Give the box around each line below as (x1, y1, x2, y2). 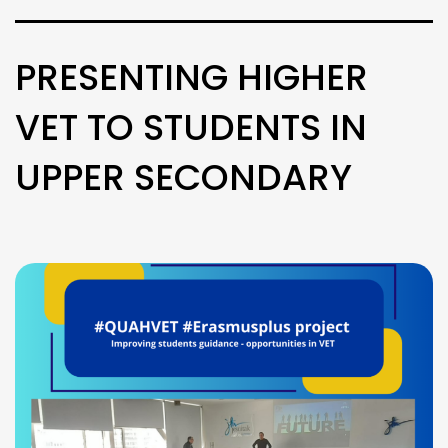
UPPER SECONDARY (15, 151, 352, 203)
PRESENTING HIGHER (15, 51, 368, 103)
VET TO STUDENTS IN (15, 101, 367, 153)
